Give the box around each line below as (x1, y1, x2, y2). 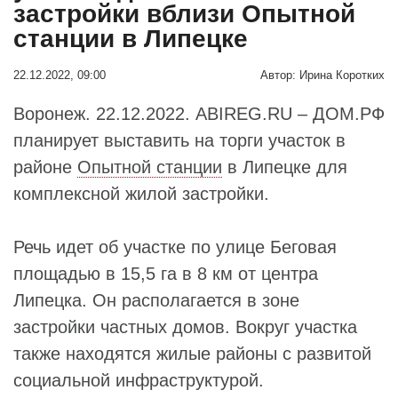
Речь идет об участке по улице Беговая (13, 236, 337, 257)
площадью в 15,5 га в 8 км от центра (13, 263, 318, 283)
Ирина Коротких (299, 68, 385, 82)
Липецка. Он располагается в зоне (13, 290, 299, 310)
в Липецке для (222, 156, 347, 177)
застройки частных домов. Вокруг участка (13, 316, 357, 337)
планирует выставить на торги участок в (13, 130, 346, 150)
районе (13, 156, 77, 177)
